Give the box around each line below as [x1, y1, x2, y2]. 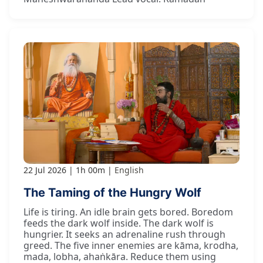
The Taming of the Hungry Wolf [23, 186, 201, 200]
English [114, 164, 144, 176]
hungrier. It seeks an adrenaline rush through [23, 228, 225, 241]
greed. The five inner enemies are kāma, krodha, [23, 239, 238, 252]
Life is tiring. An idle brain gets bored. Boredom [23, 205, 233, 219]
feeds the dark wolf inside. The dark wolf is [23, 217, 214, 230]
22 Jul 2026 [23, 164, 66, 176]
